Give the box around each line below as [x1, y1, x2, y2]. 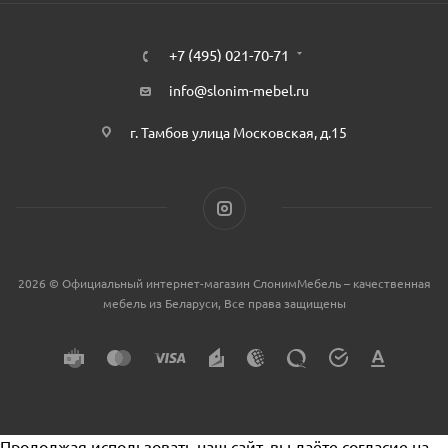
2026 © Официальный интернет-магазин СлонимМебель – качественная [17, 274, 431, 291]
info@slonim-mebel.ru [168, 80, 309, 99]
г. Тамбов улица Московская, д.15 [130, 122, 347, 141]
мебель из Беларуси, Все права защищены [102, 294, 346, 311]
